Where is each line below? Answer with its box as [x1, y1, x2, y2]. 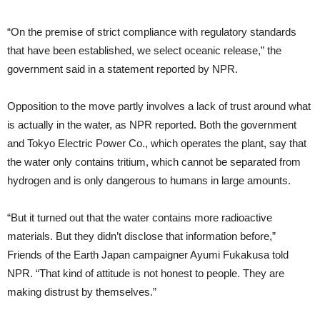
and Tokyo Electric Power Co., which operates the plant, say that [7, 137, 306, 150]
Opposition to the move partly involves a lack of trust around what [7, 100, 311, 113]
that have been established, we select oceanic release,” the [7, 44, 281, 57]
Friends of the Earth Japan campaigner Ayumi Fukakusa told [7, 249, 289, 261]
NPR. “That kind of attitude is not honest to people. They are [7, 267, 284, 280]
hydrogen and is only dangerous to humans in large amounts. [7, 174, 291, 187]
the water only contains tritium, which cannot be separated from [7, 156, 301, 169]
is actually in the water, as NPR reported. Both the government [7, 119, 296, 131]
